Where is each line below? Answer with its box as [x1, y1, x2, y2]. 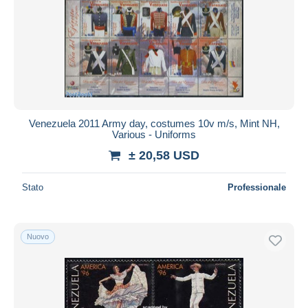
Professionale [228, 181, 286, 192]
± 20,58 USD [129, 148, 199, 162]
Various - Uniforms [112, 128, 196, 140]
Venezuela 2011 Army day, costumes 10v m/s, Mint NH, [28, 117, 280, 129]
